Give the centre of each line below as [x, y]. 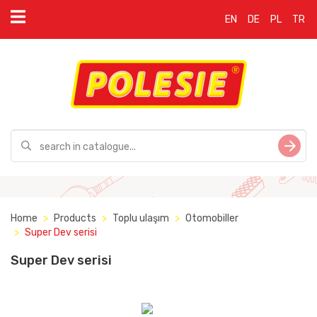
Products [75, 218]
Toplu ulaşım [141, 218]
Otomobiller [212, 218]
